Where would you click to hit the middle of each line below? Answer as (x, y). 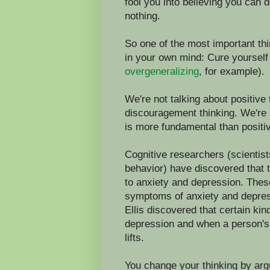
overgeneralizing (162, 71)
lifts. (134, 237)
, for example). (232, 71)
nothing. (143, 15)
